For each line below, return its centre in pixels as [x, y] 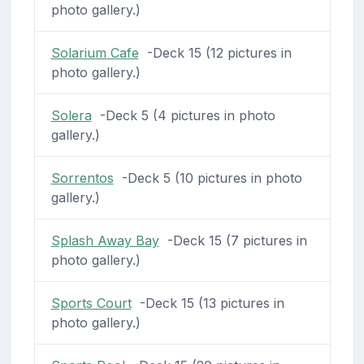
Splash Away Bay [105, 240]
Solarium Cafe [95, 52]
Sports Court [91, 303]
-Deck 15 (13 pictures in [208, 303]
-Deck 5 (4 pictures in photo [183, 115]
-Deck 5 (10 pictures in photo [208, 178]
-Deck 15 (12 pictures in [215, 52]
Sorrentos [82, 178]
